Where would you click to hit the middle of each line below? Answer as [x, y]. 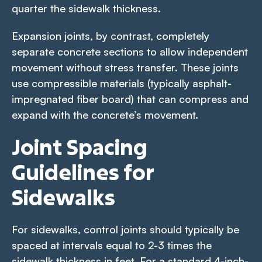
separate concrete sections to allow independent [130, 51]
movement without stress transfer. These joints [125, 67]
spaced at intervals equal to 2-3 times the [112, 245]
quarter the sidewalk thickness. [86, 8]
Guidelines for [83, 172]
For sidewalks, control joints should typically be [125, 229]
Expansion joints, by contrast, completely [111, 35]
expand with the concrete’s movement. [105, 114]
